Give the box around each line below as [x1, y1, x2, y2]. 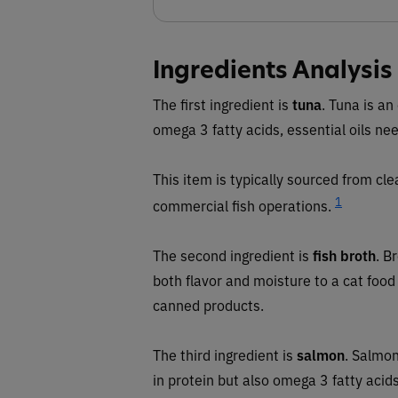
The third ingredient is [153, 344, 297, 364]
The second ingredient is [153, 244, 313, 265]
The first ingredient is [153, 93, 292, 114]
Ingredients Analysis [153, 53, 393, 85]
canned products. [153, 294, 264, 314]
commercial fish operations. [153, 195, 335, 215]
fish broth [313, 244, 376, 265]
